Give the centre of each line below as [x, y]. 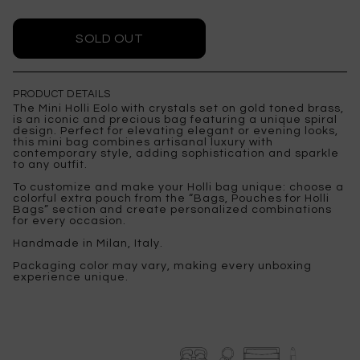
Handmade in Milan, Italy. [88, 244]
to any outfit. [50, 165]
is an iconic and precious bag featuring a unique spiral [175, 120]
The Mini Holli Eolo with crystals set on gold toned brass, [178, 109]
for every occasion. [70, 221]
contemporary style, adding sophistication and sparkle [176, 154]
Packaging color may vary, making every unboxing [162, 266]
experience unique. [71, 278]
